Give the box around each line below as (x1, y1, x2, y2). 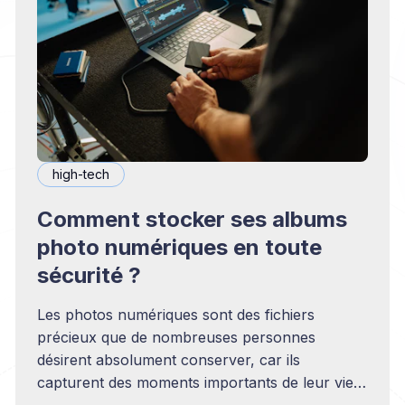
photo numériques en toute (37, 233, 323, 260)
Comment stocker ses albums (37, 205, 348, 232)
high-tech (52, 165, 110, 182)
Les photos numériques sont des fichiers (37, 305, 316, 324)
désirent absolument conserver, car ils (37, 350, 301, 369)
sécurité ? (37, 261, 142, 288)
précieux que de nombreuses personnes (37, 327, 316, 346)
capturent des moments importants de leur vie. (37, 372, 358, 391)
